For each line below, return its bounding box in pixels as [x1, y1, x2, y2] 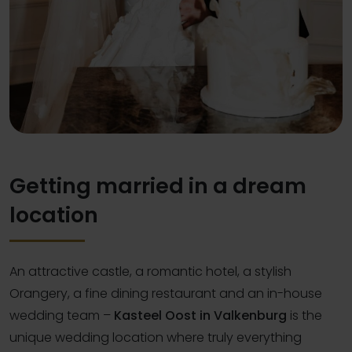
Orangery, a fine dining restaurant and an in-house [9, 284, 322, 302]
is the [287, 306, 322, 324]
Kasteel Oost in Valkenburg [114, 306, 287, 324]
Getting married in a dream [9, 170, 306, 200]
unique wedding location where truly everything [9, 328, 302, 346]
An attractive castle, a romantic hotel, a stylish [9, 262, 291, 280]
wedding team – [9, 306, 114, 324]
